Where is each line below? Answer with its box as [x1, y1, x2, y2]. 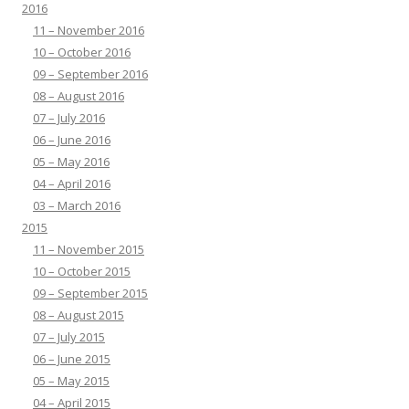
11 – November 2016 [33, 22, 144, 39]
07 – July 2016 [33, 110, 105, 127]
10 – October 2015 [33, 263, 131, 280]
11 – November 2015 [33, 241, 144, 258]
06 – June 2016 [33, 131, 110, 149]
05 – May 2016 [33, 153, 110, 171]
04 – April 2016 [33, 175, 110, 193]
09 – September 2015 [33, 285, 148, 302]
